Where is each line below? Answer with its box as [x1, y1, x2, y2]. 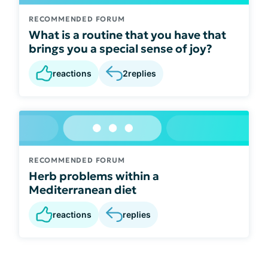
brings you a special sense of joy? [29, 41, 212, 56]
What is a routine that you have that [29, 27, 226, 42]
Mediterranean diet [29, 182, 136, 197]
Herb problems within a [29, 168, 159, 183]
